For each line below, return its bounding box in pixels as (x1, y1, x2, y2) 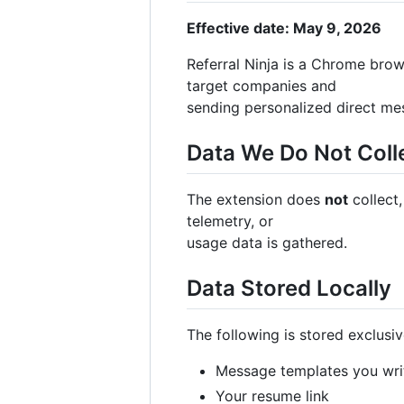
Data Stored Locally (187, 274, 391, 301)
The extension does (187, 189, 325, 208)
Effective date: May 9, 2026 (187, 18, 381, 37)
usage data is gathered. (187, 233, 347, 252)
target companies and (187, 76, 336, 95)
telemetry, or (187, 211, 273, 230)
